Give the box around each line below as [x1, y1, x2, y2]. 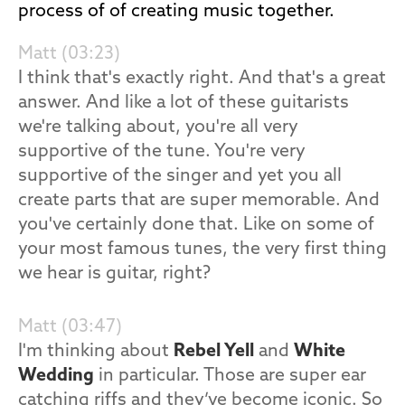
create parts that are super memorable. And [18, 192, 380, 210]
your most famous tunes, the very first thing [18, 240, 387, 259]
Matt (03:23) [18, 45, 120, 63]
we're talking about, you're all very [18, 118, 298, 137]
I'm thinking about [18, 343, 174, 361]
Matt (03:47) [18, 318, 122, 336]
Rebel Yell [174, 343, 254, 361]
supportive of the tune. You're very [18, 143, 306, 161]
